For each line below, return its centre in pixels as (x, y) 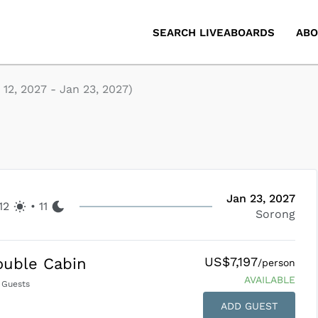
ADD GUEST (249, 306)
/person (276, 263)
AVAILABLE (269, 279)
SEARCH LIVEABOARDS (213, 33)
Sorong (275, 214)
